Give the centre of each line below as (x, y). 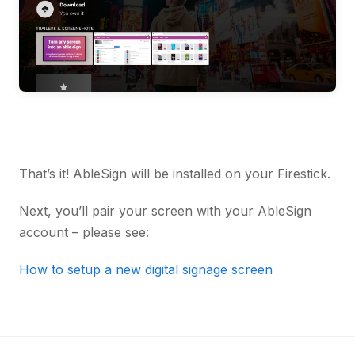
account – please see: (84, 233)
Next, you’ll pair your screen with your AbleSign (165, 211)
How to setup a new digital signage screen (146, 270)
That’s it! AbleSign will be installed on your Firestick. (175, 174)
